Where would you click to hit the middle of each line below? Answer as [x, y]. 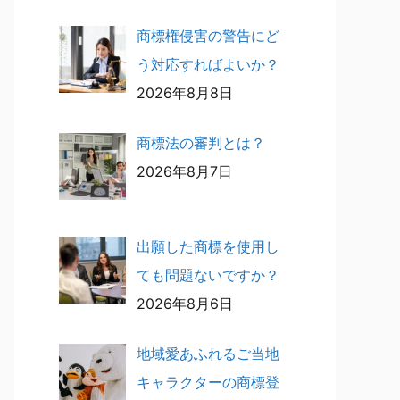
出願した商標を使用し [208, 246]
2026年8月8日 [185, 93]
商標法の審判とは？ [201, 143]
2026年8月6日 [185, 303]
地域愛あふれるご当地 [208, 353]
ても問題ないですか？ [208, 275]
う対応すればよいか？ [208, 64]
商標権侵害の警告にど [208, 36]
